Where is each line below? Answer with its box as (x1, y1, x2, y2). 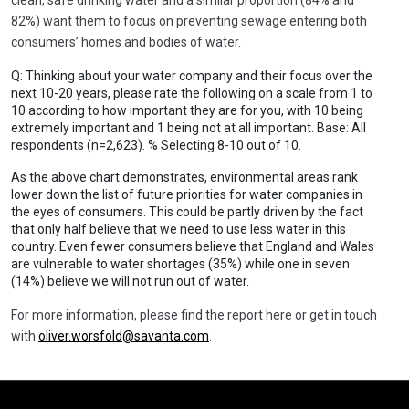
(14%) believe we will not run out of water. (11, 273, 249, 288)
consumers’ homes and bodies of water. (11, 34, 241, 49)
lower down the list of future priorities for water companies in (11, 186, 362, 202)
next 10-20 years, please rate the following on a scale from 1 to (11, 85, 372, 100)
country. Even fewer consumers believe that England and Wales (11, 238, 374, 254)
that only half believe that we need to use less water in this (11, 221, 346, 236)
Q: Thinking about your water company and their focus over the (11, 68, 372, 83)
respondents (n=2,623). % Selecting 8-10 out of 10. (11, 137, 301, 152)
